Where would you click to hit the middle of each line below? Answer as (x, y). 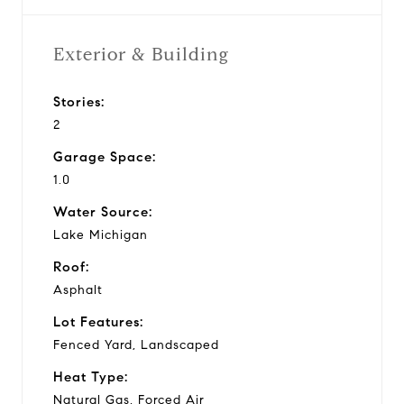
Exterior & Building (141, 54)
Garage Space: (105, 156)
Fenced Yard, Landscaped (136, 344)
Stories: (79, 101)
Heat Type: (91, 376)
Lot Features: (98, 321)
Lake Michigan (101, 234)
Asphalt (78, 289)
